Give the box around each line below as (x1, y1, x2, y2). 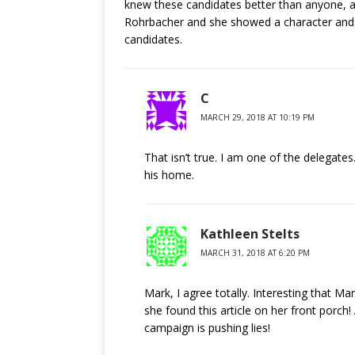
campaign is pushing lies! (144, 320, 270, 335)
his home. (144, 167, 194, 182)
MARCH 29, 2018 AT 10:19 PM (200, 112, 315, 123)
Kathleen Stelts (200, 225, 300, 242)
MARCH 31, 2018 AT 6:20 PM (200, 247, 310, 258)
